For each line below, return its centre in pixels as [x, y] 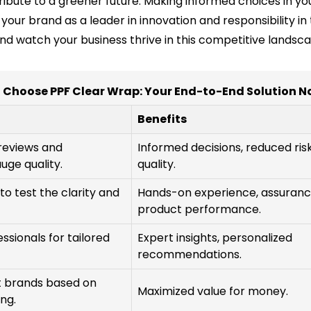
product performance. [199, 210]
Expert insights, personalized [215, 238]
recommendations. [190, 255]
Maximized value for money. [213, 292]
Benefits [162, 119]
